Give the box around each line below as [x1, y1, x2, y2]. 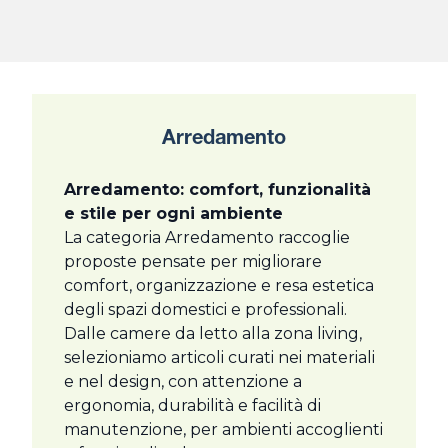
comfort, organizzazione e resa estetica [64, 276, 374, 296]
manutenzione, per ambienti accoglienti [64, 420, 383, 440]
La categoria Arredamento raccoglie [64, 228, 350, 248]
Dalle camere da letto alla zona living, [64, 324, 362, 344]
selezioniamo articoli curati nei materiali [64, 348, 375, 368]
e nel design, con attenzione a [64, 372, 302, 392]
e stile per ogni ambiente [64, 204, 283, 224]
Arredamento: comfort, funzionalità [64, 180, 371, 200]
